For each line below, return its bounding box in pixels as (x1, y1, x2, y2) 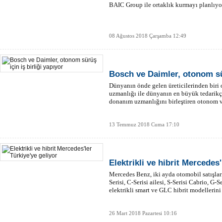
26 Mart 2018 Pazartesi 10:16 (109, 210, 177, 216)
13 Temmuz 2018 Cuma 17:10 (109, 121, 179, 127)
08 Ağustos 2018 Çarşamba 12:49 (109, 33, 186, 39)
